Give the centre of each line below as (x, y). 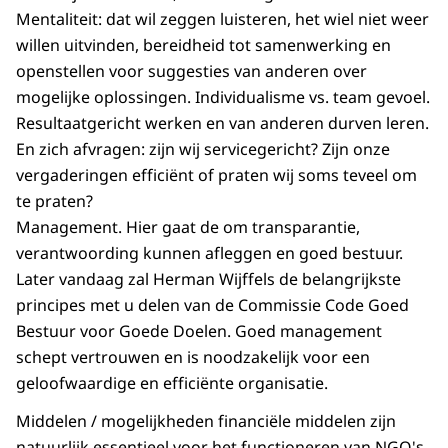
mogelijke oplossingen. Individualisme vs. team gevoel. (223, 97)
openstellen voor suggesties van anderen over (191, 71)
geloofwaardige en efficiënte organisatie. (172, 383)
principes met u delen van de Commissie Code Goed (212, 305)
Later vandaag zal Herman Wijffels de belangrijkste (208, 279)
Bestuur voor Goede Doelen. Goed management (199, 331)
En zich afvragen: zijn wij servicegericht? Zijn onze (203, 149)
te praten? (54, 201)
